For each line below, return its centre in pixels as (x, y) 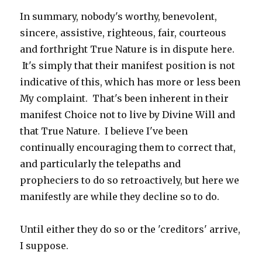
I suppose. (44, 246)
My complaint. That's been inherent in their (125, 98)
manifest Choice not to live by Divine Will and (128, 115)
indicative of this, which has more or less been (130, 82)
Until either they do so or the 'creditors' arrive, (130, 229)
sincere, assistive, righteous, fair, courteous (123, 33)
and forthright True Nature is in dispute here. (127, 49)
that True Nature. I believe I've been (104, 131)
